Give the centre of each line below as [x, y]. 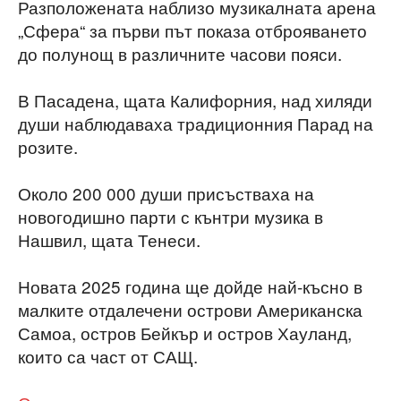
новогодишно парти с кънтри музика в [171, 216]
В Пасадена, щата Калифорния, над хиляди [195, 99]
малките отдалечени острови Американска [190, 309]
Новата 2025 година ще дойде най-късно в [190, 286]
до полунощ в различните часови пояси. [180, 53]
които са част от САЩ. [108, 355]
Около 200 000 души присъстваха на [166, 192]
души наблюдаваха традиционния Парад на [196, 123]
